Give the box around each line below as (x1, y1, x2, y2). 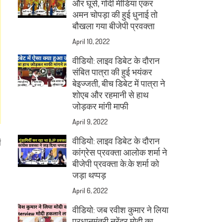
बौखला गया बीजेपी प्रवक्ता (72, 20, 155, 31)
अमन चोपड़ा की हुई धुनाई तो (72, 9, 158, 20)
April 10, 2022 (72, 37, 110, 46)
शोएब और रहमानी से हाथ (72, 89, 149, 100)
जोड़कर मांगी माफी (72, 101, 129, 111)
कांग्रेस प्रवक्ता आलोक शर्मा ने (72, 147, 167, 158)
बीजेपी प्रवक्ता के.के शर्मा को (72, 158, 160, 169)
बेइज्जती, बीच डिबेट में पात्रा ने (72, 78, 166, 89)
